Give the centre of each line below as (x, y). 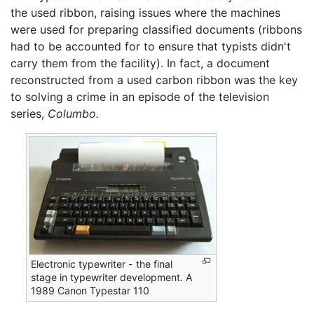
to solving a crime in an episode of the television (140, 96)
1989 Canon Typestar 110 (90, 290)
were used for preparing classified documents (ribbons (156, 29)
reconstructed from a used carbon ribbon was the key (154, 80)
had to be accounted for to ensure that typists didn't (151, 46)
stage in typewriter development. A (112, 277)
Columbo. (73, 113)
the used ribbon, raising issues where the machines (145, 12)
